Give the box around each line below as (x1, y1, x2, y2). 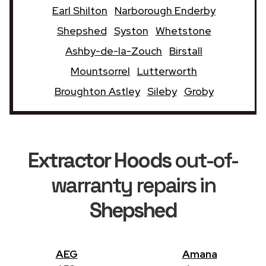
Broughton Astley (54, 84, 140, 98)
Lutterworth (137, 64, 197, 78)
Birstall (169, 43, 202, 58)
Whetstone (155, 23, 211, 37)
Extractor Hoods (28, 147, 171, 173)
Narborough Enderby (115, 3, 216, 17)
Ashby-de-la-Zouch (65, 43, 162, 58)
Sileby (147, 84, 177, 98)
